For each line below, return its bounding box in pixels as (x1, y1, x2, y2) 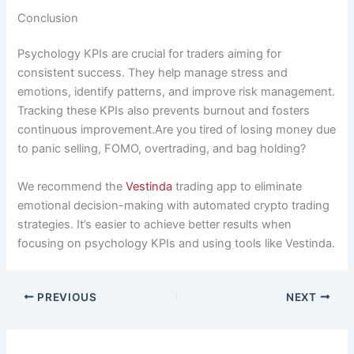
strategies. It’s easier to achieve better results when (17, 217, 292, 232)
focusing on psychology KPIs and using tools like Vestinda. (17, 235, 336, 250)
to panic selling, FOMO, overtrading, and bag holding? (17, 141, 307, 156)
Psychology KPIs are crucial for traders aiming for (17, 47, 282, 62)
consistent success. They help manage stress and (17, 66, 288, 81)
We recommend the (17, 179, 126, 194)
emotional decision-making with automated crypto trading (17, 198, 330, 213)
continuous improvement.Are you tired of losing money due (17, 122, 337, 137)
